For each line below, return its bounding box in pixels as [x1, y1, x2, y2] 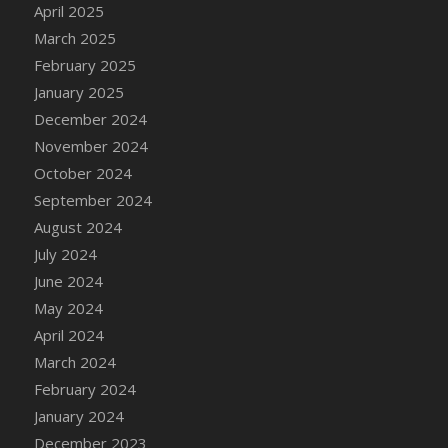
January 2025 [33, 81, 124, 102]
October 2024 [33, 162, 132, 183]
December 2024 [33, 108, 147, 129]
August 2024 [33, 216, 122, 237]
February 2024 [33, 378, 136, 399]
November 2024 [33, 135, 148, 156]
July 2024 [33, 243, 97, 264]
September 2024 [33, 189, 152, 210]
